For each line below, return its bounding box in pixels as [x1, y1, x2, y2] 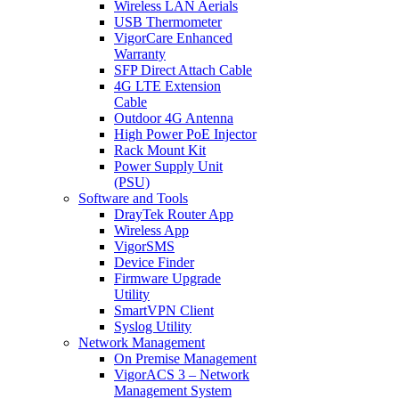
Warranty [114, 46, 166, 61]
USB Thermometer [114, 14, 222, 29]
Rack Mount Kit [114, 142, 206, 158]
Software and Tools [78, 191, 188, 206]
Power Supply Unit [114, 159, 223, 174]
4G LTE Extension [114, 78, 221, 94]
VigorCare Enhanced [114, 30, 232, 45]
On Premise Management [114, 351, 256, 366]
